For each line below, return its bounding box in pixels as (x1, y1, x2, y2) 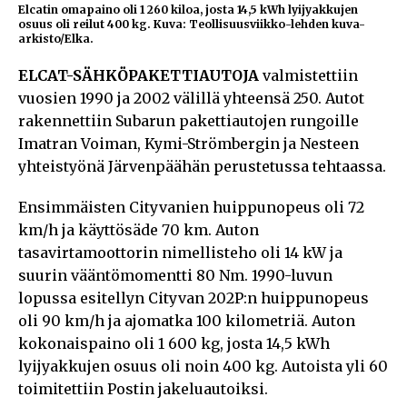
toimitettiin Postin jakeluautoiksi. (18, 379, 268, 398)
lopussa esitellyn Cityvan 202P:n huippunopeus (18, 288, 369, 307)
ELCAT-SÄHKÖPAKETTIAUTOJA (18, 65, 259, 84)
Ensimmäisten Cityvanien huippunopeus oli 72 (18, 197, 364, 216)
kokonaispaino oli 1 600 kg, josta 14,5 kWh (18, 333, 330, 352)
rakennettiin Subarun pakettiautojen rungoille (18, 111, 359, 130)
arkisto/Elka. (18, 31, 94, 45)
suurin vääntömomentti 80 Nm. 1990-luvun (18, 265, 333, 284)
